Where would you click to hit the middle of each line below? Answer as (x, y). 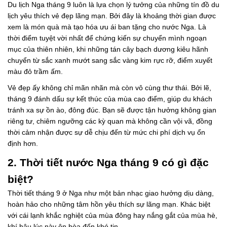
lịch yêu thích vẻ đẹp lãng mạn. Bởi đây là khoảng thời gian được (112, 16)
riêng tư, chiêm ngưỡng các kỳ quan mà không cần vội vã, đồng (110, 121)
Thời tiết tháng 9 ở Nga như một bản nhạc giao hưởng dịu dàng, (111, 193)
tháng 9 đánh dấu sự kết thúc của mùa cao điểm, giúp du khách (110, 99)
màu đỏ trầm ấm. (35, 72)
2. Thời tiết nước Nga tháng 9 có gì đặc (108, 163)
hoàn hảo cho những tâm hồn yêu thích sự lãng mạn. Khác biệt (109, 204)
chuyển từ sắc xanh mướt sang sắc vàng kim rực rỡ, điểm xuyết (110, 61)
